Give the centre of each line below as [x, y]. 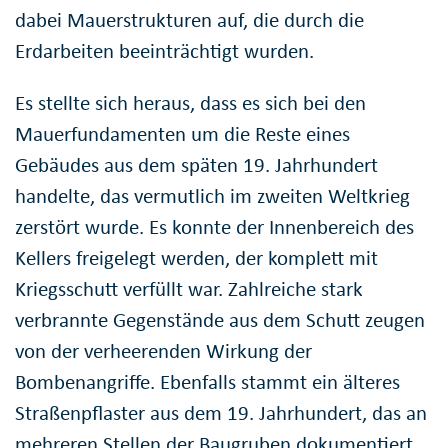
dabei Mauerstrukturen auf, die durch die [189, 19]
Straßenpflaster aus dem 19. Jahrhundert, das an [221, 412]
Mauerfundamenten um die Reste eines [182, 133]
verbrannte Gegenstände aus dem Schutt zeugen [220, 319]
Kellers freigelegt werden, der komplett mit [196, 257]
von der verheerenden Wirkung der [163, 350]
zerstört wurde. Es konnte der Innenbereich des [214, 226]
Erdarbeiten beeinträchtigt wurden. [164, 50]
